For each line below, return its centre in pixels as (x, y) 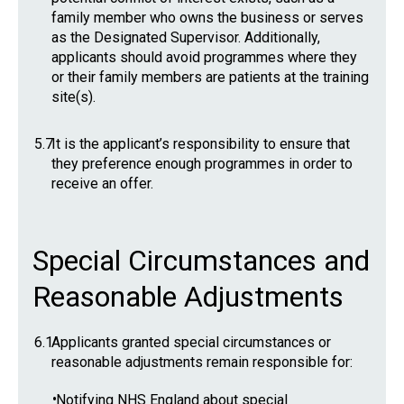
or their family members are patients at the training (210, 77)
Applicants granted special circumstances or (191, 342)
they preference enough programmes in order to (202, 164)
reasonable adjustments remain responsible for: (202, 362)
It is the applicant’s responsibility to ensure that (201, 144)
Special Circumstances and (201, 261)
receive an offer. (102, 184)
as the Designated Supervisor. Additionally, (186, 37)
